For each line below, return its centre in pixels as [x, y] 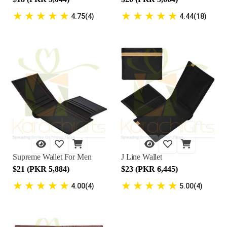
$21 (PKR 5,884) [41, 169]
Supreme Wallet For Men [52, 157]
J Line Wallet [142, 157]
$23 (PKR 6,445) [149, 169]
